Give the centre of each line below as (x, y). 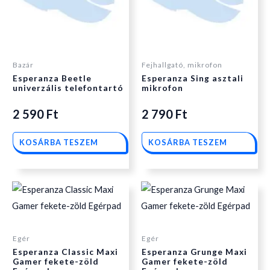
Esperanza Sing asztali (193, 79)
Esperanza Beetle (52, 79)
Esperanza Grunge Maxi (194, 252)
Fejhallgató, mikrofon (182, 65)
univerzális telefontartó (68, 88)
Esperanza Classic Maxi (65, 252)
